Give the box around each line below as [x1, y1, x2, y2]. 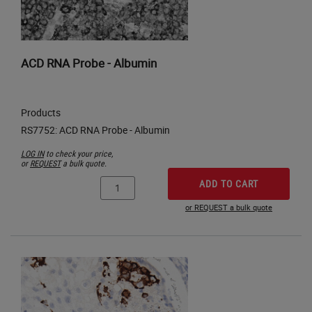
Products [21, 105, 61, 119]
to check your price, [44, 147, 113, 159]
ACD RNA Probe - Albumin [21, 54, 157, 71]
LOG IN [21, 147, 44, 159]
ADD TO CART [199, 176, 258, 190]
